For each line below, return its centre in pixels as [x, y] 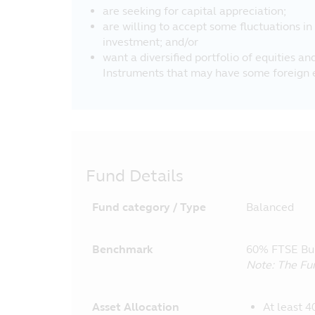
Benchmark [123, 249]
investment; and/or [150, 42]
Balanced [270, 207]
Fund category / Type [149, 207]
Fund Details [135, 176]
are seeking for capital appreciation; [194, 11]
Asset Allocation [136, 307]
